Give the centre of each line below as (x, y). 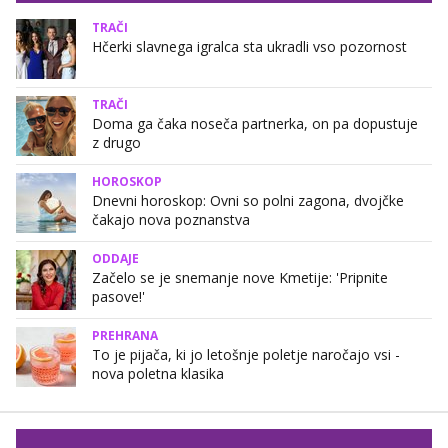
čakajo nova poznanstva (171, 220)
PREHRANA (125, 336)
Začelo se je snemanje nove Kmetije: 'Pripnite (240, 278)
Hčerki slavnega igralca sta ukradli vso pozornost (249, 47)
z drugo (116, 143)
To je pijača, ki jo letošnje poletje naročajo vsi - (246, 355)
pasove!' (118, 297)
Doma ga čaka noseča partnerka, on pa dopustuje (255, 124)
